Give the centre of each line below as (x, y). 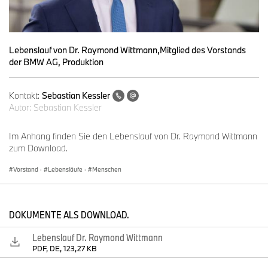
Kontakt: (25, 95)
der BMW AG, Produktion (56, 62)
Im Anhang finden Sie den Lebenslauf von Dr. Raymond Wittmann (133, 136)
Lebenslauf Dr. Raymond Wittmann (98, 237)
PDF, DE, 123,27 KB (65, 249)
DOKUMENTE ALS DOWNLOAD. (69, 214)
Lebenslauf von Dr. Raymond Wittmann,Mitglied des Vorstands (127, 50)
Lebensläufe (65, 169)
